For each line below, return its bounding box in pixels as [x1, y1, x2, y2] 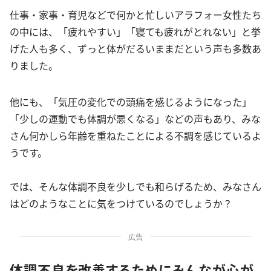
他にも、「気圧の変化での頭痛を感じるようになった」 [10, 94, 252, 109]
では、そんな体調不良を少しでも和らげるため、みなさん [10, 179, 261, 194]
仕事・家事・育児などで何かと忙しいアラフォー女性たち [10, 7, 261, 22]
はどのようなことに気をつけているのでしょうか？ [10, 196, 232, 211]
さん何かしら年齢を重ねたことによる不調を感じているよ [10, 128, 261, 143]
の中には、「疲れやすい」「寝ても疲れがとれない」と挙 [10, 24, 261, 39]
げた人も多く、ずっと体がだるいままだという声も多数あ [10, 41, 261, 56]
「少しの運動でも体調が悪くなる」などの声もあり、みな [10, 111, 261, 126]
